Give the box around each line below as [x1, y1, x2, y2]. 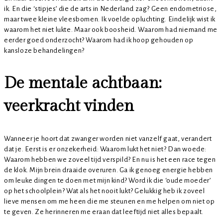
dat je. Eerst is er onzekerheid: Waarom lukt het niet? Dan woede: [4, 145, 207, 153]
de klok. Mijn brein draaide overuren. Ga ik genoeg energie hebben [4, 166, 214, 174]
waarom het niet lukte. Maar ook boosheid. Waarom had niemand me [4, 26, 218, 34]
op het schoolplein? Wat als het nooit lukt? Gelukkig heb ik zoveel [4, 187, 205, 195]
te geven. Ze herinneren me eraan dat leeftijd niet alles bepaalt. [4, 208, 204, 216]
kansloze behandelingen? [4, 47, 85, 55]
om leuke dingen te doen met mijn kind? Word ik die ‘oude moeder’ [4, 177, 211, 185]
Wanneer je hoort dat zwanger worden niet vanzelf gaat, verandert [4, 135, 212, 143]
